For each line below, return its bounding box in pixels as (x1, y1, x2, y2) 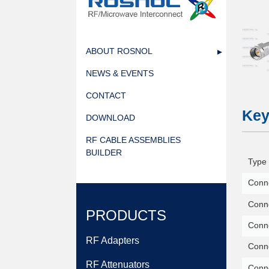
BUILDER (85, 147, 122, 157)
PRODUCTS (85, 207, 166, 223)
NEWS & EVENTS (85, 68, 154, 78)
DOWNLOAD (85, 112, 135, 122)
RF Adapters (85, 235, 139, 246)
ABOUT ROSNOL (85, 46, 153, 56)
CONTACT (85, 90, 126, 100)
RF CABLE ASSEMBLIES (85, 134, 181, 145)
